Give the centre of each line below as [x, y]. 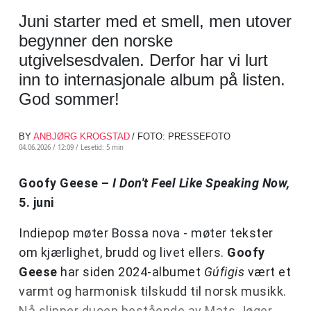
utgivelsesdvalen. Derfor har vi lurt [143, 60]
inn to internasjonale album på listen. [152, 80]
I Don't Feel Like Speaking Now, [201, 183]
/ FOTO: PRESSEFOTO [181, 137]
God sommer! [69, 99]
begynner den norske [96, 41]
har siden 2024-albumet [132, 272]
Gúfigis [226, 272]
